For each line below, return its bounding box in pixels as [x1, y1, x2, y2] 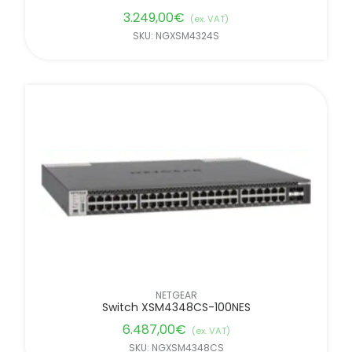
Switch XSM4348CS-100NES [101, 299, 251, 315]
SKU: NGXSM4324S [133, 28, 219, 42]
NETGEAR [155, 288, 197, 302]
